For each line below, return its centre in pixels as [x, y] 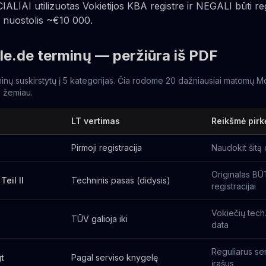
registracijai [234, 186]
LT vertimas [96, 121]
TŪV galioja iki [99, 219]
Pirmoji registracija [107, 148]
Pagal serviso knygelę [115, 257]
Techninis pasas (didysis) [121, 180]
